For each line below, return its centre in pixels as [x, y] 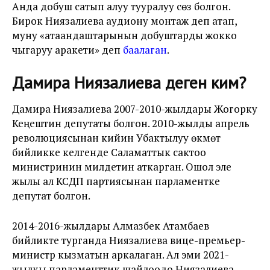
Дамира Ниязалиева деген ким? [129, 82]
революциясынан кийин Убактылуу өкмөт [116, 138]
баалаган [145, 50]
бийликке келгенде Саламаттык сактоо [109, 152]
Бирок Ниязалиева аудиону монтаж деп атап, [124, 21]
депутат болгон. [51, 196]
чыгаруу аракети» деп [67, 50]
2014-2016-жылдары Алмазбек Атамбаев [111, 226]
